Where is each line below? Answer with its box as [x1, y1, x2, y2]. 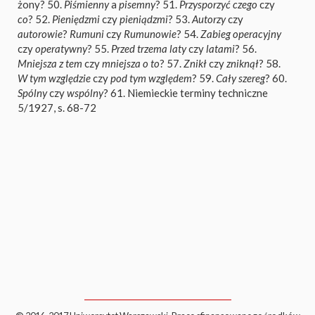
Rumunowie [124, 27, 176, 40]
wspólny [67, 86, 103, 99]
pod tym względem [110, 72, 192, 84]
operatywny [35, 42, 87, 55]
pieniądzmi [120, 13, 168, 25]
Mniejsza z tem [18, 57, 82, 70]
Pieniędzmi [52, 13, 100, 25]
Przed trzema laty [111, 42, 186, 55]
